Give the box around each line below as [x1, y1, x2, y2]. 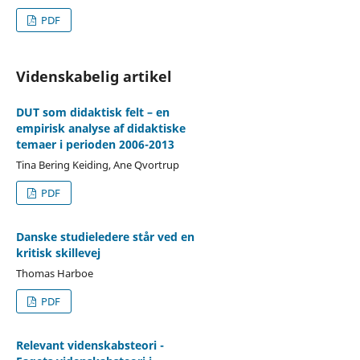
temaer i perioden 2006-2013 [15, 136, 174, 152]
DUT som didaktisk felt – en [15, 104, 170, 120]
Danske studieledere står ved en [15, 228, 194, 244]
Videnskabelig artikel [15, 66, 172, 86]
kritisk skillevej [15, 244, 100, 260]
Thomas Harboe [15, 265, 93, 280]
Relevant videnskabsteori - [15, 337, 164, 353]
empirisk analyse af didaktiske [15, 120, 186, 136]
